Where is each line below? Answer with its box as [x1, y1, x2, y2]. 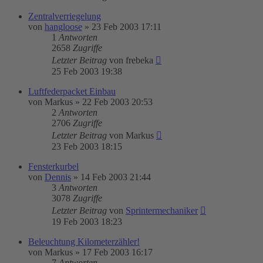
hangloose [45, 22, 82, 32]
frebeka [126, 55, 153, 65]
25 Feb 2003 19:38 [52, 66, 122, 76]
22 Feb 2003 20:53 [82, 97, 153, 107]
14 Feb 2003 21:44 [80, 172, 151, 182]
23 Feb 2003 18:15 [52, 141, 122, 151]
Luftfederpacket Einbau [28, 86, 116, 96]
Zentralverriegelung [28, 11, 101, 21]
